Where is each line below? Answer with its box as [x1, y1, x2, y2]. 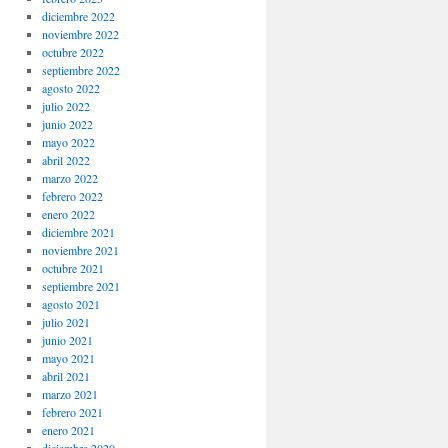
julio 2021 [41, 313, 90, 330]
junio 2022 [41, 115, 93, 132]
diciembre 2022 [41, 7, 115, 24]
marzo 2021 [41, 385, 98, 402]
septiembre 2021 [41, 277, 120, 294]
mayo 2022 [41, 133, 95, 150]
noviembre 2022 [41, 25, 119, 42]
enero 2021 [41, 421, 95, 438]
